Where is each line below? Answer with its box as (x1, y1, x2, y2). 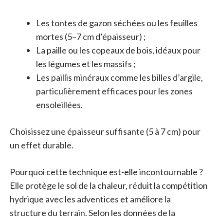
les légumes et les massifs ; (36, 58, 136, 69)
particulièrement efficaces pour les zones (36, 85, 193, 96)
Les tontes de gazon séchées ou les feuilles (36, 17, 198, 28)
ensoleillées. (36, 99, 83, 110)
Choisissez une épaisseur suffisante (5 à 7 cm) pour (10, 126, 200, 137)
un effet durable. (10, 139, 73, 150)
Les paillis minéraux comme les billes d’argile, (36, 72, 203, 83)
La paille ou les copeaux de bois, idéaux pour (36, 44, 200, 55)
